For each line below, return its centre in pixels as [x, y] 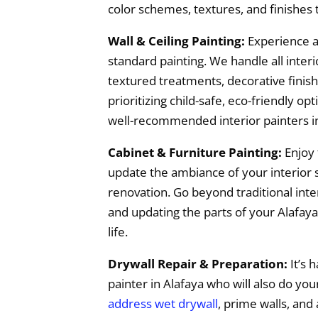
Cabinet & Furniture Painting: [195, 152]
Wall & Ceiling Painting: [176, 40]
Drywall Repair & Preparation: [198, 263]
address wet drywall [163, 303]
